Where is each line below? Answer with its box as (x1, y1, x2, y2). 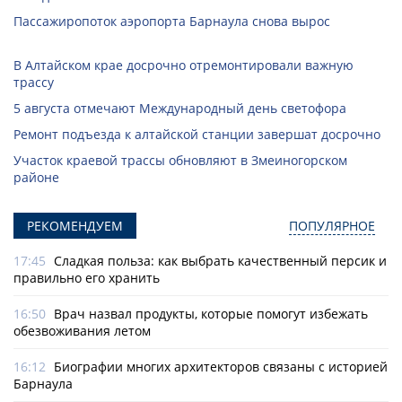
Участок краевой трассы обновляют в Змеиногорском (13, 152, 347, 170)
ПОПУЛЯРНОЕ (289, 217, 375, 235)
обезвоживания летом (13, 322, 151, 340)
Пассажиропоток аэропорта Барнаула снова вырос (13, 13, 330, 31)
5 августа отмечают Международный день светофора (13, 100, 346, 118)
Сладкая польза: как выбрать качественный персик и (54, 252, 387, 270)
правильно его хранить (13, 269, 160, 287)
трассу (13, 74, 54, 92)
